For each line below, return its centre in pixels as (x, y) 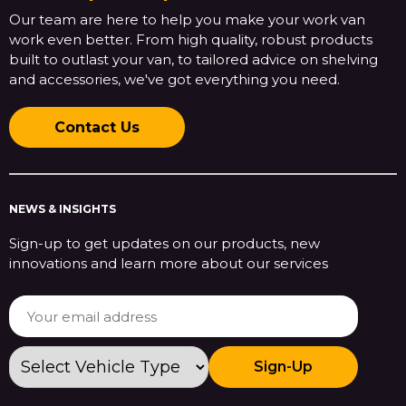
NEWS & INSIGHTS (63, 209)
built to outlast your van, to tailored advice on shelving (193, 60)
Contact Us (97, 128)
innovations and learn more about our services (169, 264)
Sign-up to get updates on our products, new (164, 244)
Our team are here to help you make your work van (187, 20)
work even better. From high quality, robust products (191, 40)
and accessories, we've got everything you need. (174, 80)
